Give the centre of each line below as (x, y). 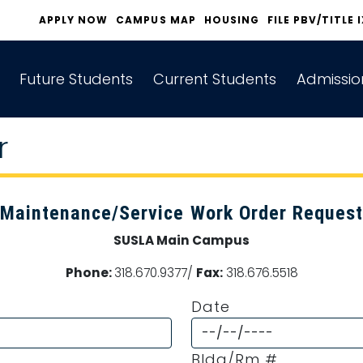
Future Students (76, 79)
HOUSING (231, 20)
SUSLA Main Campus (181, 240)
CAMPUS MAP (156, 20)
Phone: (90, 273)
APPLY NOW (74, 20)
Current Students (215, 79)
